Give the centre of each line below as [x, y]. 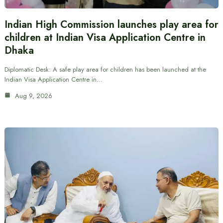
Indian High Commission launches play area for [111, 24]
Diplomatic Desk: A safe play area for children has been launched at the [105, 69]
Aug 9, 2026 [32, 96]
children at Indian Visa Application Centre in [105, 37]
